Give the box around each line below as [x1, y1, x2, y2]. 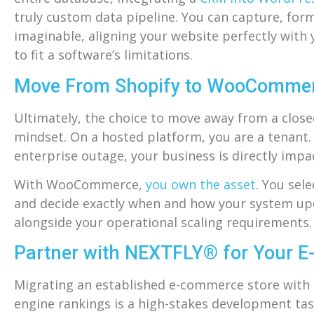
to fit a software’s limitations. [14, 46, 193, 64]
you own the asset [146, 175, 256, 193]
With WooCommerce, [14, 175, 146, 193]
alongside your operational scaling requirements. [14, 213, 312, 231]
